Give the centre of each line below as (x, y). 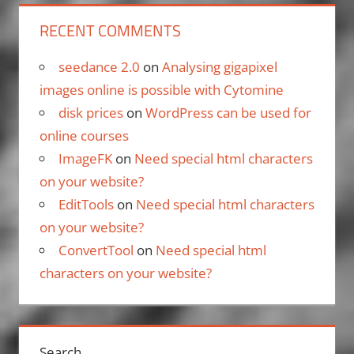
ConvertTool (96, 250)
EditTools (86, 204)
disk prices (90, 112)
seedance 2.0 (99, 66)
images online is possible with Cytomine (161, 89)
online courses (84, 135)
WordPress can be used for (228, 112)
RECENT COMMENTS (110, 30)
